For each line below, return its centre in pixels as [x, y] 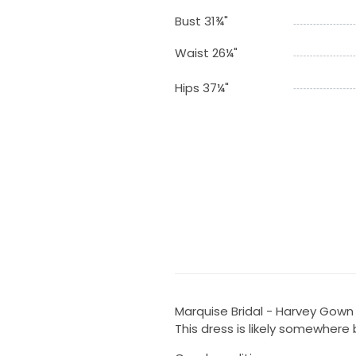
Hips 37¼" [201, 88]
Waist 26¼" [206, 53]
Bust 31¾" [201, 21]
